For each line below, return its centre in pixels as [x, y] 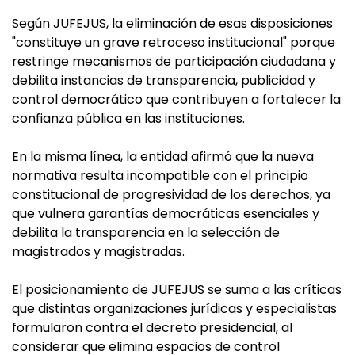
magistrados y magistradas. [98, 252]
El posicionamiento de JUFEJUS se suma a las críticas [177, 290]
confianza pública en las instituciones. [128, 119]
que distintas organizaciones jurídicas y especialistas [174, 309]
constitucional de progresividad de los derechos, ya [171, 195]
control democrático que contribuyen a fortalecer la [176, 100]
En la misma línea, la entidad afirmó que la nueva [163, 157]
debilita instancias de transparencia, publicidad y [164, 81]
